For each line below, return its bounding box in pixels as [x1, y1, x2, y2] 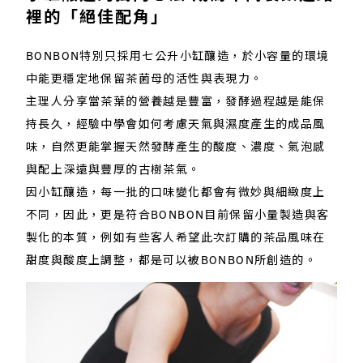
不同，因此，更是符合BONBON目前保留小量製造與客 [26, 207, 330, 222]
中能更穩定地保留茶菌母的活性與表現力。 [26, 70, 263, 86]
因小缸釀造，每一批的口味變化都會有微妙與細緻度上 [26, 184, 326, 199]
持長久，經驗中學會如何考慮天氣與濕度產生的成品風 [26, 116, 326, 131]
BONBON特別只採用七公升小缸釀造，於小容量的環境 [26, 48, 330, 63]
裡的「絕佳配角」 [26, 6, 169, 27]
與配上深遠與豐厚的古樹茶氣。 [26, 161, 201, 177]
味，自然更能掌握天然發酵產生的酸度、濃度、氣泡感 [26, 139, 326, 154]
